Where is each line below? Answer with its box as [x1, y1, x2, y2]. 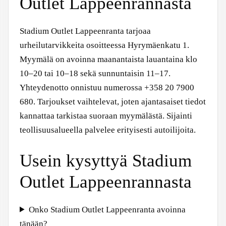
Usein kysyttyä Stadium [20, 150, 192, 171]
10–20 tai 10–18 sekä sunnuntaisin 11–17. [20, 69, 171, 79]
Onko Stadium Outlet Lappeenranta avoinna [29, 204, 186, 214]
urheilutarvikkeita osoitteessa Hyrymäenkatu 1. [20, 40, 189, 50]
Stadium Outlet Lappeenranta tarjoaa [20, 26, 151, 36]
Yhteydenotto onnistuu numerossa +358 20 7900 [20, 83, 194, 93]
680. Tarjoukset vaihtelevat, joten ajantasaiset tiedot [20, 97, 206, 107]
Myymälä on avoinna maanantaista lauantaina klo [20, 54, 197, 65]
